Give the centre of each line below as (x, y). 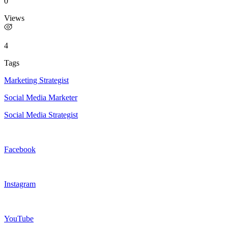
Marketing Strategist (36, 80)
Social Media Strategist (41, 115)
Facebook (20, 149)
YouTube (19, 218)
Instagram (20, 184)
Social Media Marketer (41, 97)
